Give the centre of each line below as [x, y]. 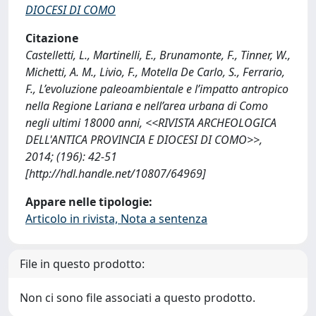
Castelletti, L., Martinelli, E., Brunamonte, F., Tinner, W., [158, 55]
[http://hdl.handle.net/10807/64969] [116, 174]
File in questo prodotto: [82, 264]
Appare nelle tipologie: [89, 202]
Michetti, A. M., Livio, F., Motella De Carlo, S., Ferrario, [155, 72]
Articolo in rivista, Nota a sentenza [116, 219]
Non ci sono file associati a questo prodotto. [138, 298]
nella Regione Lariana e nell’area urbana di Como [147, 106]
